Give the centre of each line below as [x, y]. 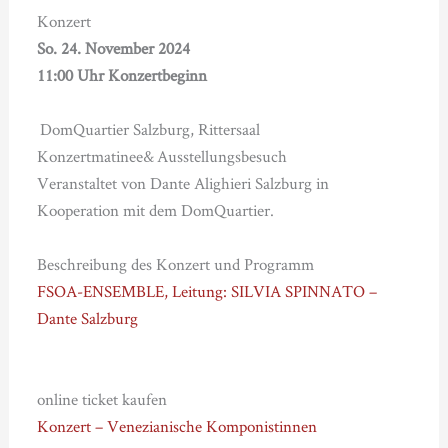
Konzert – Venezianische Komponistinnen [176, 426]
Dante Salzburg [87, 318]
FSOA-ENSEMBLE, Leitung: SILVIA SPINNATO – [206, 291]
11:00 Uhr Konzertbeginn [121, 75]
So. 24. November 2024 [113, 48]
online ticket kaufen [101, 399]
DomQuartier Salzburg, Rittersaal [149, 129]
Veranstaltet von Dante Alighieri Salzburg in [182, 183]
